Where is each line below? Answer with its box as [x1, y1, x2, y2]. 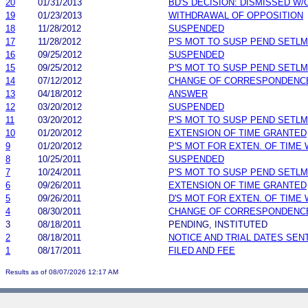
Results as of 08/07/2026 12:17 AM [5, 267, 118, 276]
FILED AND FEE [168, 245, 235, 256]
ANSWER [168, 88, 208, 99]
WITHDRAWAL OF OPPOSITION [168, 10, 303, 21]
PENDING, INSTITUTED [168, 219, 267, 230]
